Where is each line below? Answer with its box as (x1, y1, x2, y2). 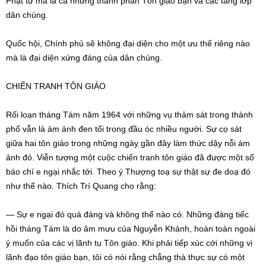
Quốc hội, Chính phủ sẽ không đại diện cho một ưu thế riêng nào (6, 39, 250, 48)
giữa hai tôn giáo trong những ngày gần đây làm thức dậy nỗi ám (6, 138, 250, 148)
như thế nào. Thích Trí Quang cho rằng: (6, 181, 156, 191)
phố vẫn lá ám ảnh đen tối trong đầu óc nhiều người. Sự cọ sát (6, 124, 242, 134)
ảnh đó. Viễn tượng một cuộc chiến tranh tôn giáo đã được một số (6, 153, 254, 162)
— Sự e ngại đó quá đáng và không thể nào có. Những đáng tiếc (6, 210, 249, 219)
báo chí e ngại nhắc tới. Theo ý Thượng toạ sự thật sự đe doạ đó (6, 167, 251, 176)
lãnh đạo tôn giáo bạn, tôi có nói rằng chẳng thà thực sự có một (6, 252, 245, 262)
